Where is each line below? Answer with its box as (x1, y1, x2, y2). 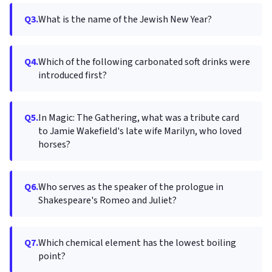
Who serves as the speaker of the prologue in (38, 180, 223, 194)
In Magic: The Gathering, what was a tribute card (38, 111, 239, 124)
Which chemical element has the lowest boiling (38, 236, 236, 250)
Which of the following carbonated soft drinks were (38, 55, 250, 69)
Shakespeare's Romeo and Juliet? (38, 194, 177, 207)
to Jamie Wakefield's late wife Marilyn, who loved (38, 124, 242, 138)
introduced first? (38, 69, 107, 82)
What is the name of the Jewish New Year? (38, 13, 212, 26)
